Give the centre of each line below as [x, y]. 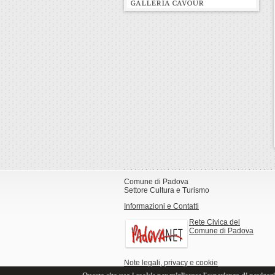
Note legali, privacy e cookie [171, 263]
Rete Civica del [215, 222]
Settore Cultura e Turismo [167, 190]
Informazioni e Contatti [161, 206]
